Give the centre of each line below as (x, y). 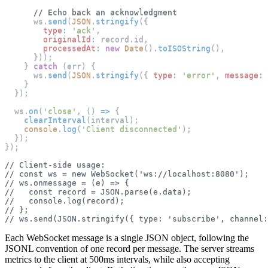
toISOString (184, 48)
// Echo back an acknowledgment (105, 12)
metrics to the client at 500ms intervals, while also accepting (117, 259)
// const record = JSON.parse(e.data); (98, 191)
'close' (60, 111)
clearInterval (55, 120)
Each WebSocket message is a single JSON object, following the (127, 237)
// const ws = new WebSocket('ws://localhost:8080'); (127, 173)
